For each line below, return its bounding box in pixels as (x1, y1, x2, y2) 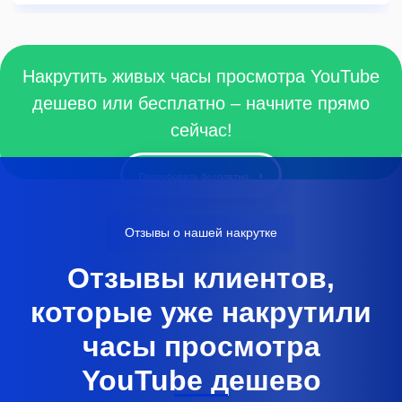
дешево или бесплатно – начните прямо (32, 93, 370, 113)
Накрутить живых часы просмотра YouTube (22, 66, 380, 86)
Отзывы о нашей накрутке (125, 226, 277, 240)
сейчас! (170, 120, 232, 140)
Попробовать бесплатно (139, 171, 251, 181)
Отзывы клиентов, (67, 263, 335, 293)
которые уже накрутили (31, 297, 371, 327)
